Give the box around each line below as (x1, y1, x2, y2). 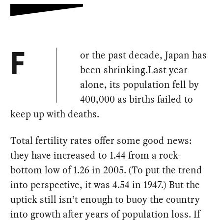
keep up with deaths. (10, 107, 100, 121)
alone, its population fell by (80, 78, 199, 92)
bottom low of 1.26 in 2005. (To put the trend (10, 163, 203, 177)
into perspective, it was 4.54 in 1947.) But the (10, 178, 200, 192)
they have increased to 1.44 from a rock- (10, 148, 181, 163)
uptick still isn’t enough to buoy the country (10, 192, 200, 207)
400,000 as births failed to (80, 92, 193, 107)
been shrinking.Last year (80, 63, 188, 77)
